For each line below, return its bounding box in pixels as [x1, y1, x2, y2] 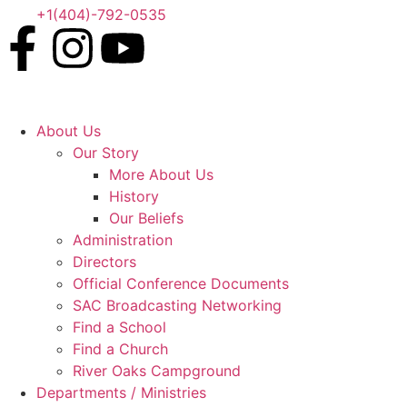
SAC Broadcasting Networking [73, 296, 282, 314]
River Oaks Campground [73, 362, 241, 380]
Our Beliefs [109, 209, 184, 227]
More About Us [109, 165, 213, 184]
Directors [73, 253, 136, 271]
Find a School [73, 318, 166, 336]
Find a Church [73, 340, 168, 358]
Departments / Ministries [36, 383, 206, 402]
